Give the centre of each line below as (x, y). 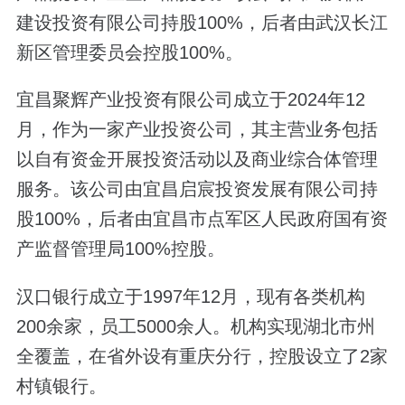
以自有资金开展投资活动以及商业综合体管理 (197, 160)
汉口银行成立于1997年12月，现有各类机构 (190, 296)
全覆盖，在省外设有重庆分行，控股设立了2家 (202, 356)
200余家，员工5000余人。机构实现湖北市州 (195, 326)
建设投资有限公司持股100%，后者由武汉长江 (202, 23)
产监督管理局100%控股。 (120, 249)
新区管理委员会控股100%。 (129, 53)
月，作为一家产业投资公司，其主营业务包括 (197, 130)
